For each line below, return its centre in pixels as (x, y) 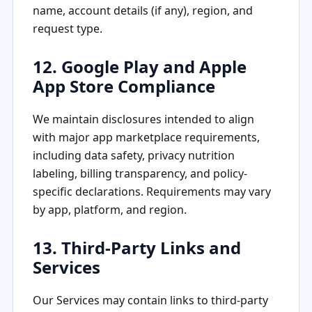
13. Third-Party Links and (136, 247)
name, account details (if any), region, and (142, 10)
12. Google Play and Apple (139, 67)
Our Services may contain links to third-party (150, 300)
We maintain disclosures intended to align (143, 119)
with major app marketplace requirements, (146, 137)
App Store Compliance (124, 86)
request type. (67, 29)
